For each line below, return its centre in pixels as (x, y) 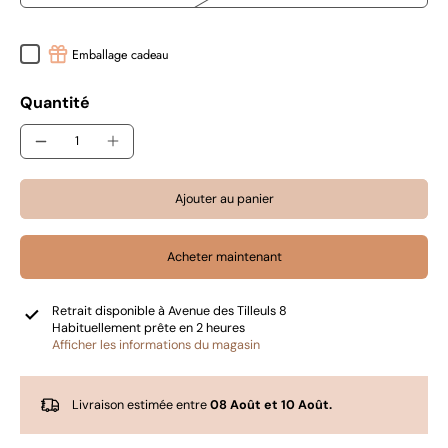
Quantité (55, 102)
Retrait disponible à (110, 310)
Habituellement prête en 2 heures (148, 327)
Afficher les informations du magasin (156, 344)
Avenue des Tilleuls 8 (227, 310)
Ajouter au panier (224, 198)
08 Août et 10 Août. (271, 404)
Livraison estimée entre (141, 404)
